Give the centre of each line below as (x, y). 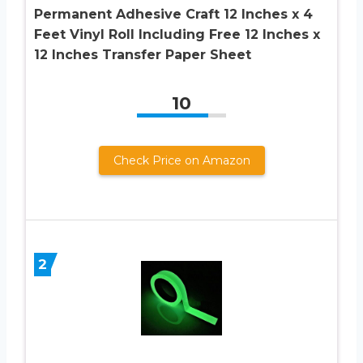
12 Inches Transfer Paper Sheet (143, 54)
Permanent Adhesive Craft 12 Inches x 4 (173, 14)
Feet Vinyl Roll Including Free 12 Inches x (177, 34)
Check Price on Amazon (181, 160)
